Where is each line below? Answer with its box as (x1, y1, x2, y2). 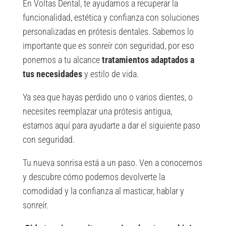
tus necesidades (22, 69, 82, 80)
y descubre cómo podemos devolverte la (22, 172, 165, 183)
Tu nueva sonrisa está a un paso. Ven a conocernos (22, 157, 202, 168)
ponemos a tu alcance (22, 54, 102, 66)
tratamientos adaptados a (101, 54, 194, 66)
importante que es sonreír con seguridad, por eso (22, 40, 194, 51)
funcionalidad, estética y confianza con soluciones (22, 12, 199, 23)
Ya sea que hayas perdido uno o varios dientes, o (22, 92, 193, 103)
